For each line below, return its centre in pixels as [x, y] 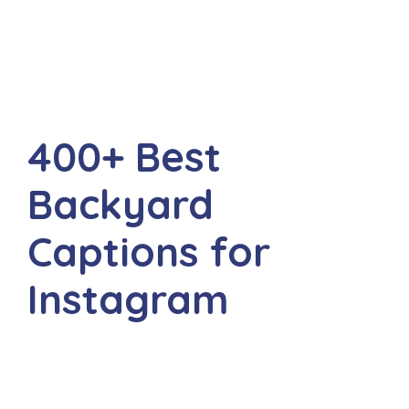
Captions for [149, 252]
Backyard [121, 204]
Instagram [128, 299]
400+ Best [124, 157]
